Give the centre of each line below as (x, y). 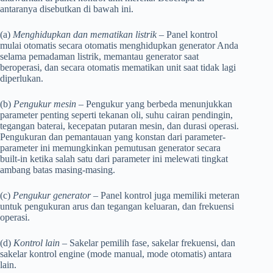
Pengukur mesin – (48, 104)
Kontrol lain (37, 243)
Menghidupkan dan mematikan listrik (85, 34)
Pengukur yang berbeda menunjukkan (158, 104)
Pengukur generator (52, 195)
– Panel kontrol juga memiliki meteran (165, 195)
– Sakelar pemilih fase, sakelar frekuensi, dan (147, 243)
